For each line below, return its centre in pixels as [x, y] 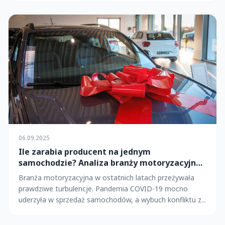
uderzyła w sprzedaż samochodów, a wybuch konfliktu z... [112, 199]
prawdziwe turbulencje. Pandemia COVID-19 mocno [103, 188]
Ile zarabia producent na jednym [85, 151]
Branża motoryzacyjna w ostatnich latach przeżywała [106, 177]
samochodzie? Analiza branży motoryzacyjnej [111, 162]
